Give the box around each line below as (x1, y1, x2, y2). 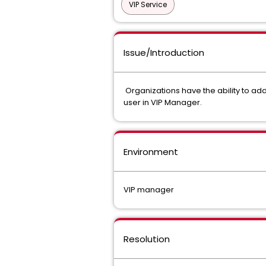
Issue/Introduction (123, 46, 204, 59)
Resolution (123, 233, 170, 245)
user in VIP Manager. (123, 97, 202, 108)
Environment (123, 145, 178, 158)
